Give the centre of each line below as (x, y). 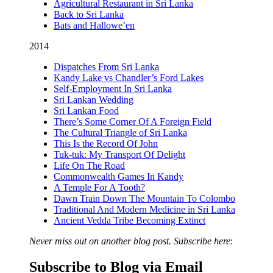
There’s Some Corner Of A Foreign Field (133, 122)
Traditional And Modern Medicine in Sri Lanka (144, 210)
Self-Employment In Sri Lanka (113, 89)
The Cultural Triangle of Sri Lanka (120, 133)
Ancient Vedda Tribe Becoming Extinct (129, 221)
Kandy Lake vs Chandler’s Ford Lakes (129, 78)
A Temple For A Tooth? (99, 188)
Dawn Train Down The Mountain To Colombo (144, 199)
